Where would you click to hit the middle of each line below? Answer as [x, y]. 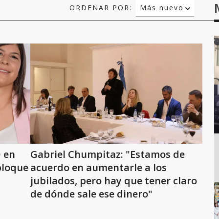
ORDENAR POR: [101, 8]
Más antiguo [165, 33]
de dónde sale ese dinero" [91, 194]
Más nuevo [162, 8]
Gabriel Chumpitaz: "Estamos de [108, 154]
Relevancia [162, 20]
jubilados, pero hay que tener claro [114, 181]
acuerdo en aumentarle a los [99, 167]
